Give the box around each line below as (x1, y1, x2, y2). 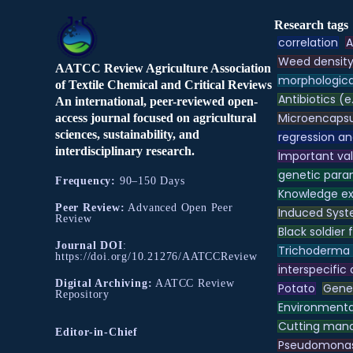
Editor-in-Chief (55, 326, 146, 339)
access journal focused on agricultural (55, 111, 256, 125)
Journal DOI (55, 240, 123, 252)
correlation (277, 34, 338, 50)
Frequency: (55, 175, 116, 188)
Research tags (273, 17, 348, 32)
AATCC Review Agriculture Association (55, 61, 271, 76)
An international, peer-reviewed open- (55, 95, 258, 109)
